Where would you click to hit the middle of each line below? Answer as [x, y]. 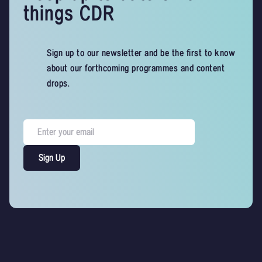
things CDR [69, 14]
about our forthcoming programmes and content [136, 69]
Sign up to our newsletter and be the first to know [141, 54]
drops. [58, 84]
